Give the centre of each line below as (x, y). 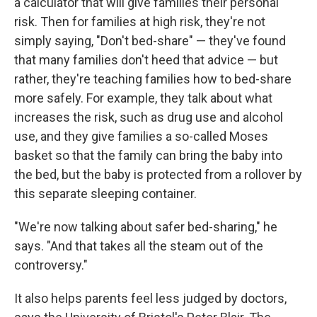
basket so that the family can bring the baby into (148, 155)
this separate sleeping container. (105, 193)
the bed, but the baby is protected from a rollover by (158, 174)
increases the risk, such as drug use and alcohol (149, 117)
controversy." (51, 265)
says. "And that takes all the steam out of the (139, 246)
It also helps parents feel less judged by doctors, (150, 298)
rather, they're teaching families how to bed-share (153, 79)
